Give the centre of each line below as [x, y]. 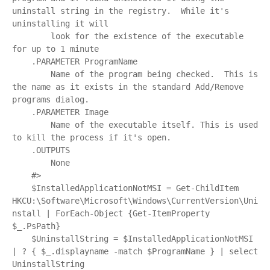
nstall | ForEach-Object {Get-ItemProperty [111, 213]
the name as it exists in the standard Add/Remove [128, 87]
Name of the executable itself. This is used [31, 125]
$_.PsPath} [36, 226]
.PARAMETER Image [22, 112]
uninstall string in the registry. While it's [121, 11]
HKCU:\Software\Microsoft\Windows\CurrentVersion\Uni [135, 201]
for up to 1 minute [55, 49]
